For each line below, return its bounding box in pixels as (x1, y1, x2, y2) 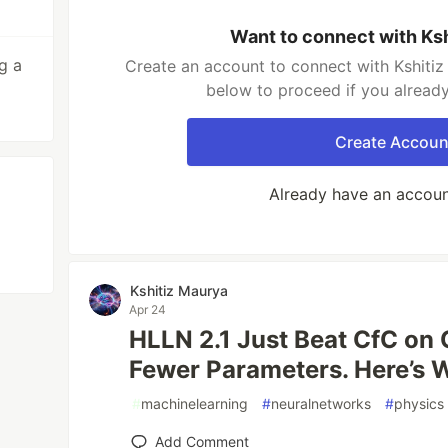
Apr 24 (129, 302, 167, 317)
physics (394, 395, 445, 412)
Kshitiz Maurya (130, 282, 229, 299)
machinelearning (141, 395, 249, 412)
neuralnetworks (271, 395, 372, 412)
